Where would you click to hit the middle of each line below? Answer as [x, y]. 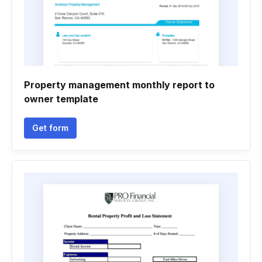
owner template [61, 99]
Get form [50, 128]
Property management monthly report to [119, 85]
